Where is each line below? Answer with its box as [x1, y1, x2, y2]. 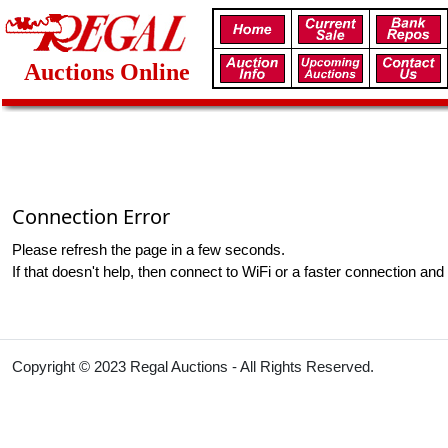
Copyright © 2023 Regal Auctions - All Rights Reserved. [12, 358, 374, 375]
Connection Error [12, 203, 170, 230]
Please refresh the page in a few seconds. [12, 241, 285, 258]
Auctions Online [23, 59, 190, 85]
